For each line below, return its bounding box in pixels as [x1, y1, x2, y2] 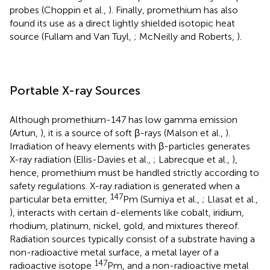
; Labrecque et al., [153, 153, 232, 165]
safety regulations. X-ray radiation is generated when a [10, 180, 240, 192]
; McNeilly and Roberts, [134, 30, 237, 42]
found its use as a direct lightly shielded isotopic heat [10, 17, 235, 29]
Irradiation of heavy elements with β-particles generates [10, 140, 250, 152]
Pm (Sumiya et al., [123, 193, 202, 205]
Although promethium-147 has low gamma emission [10, 113, 237, 125]
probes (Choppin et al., [10, 4, 108, 16]
